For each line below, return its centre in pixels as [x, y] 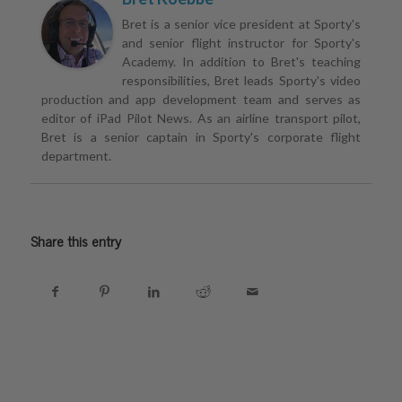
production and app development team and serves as [201, 100]
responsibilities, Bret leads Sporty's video [241, 81]
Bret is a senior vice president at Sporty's [241, 24]
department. [76, 156]
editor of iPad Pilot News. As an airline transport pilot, [201, 118]
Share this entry [75, 241]
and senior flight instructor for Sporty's [241, 43]
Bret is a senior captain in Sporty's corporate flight [201, 137]
